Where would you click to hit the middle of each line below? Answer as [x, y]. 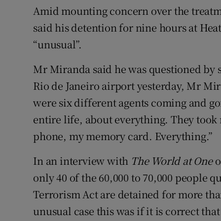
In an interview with [82, 161]
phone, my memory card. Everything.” [123, 136]
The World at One [172, 161]
